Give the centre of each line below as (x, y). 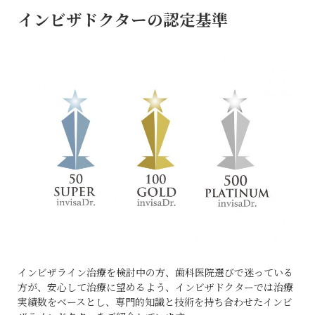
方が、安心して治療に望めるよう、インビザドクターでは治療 (155, 287)
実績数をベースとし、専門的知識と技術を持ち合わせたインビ (155, 301)
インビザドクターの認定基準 (123, 19)
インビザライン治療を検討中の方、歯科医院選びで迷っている (155, 272)
